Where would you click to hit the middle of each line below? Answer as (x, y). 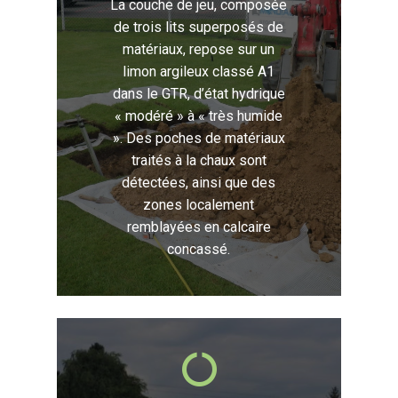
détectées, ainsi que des (199, 183)
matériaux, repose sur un (199, 50)
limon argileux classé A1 (199, 72)
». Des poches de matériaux (199, 139)
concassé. (199, 250)
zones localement (199, 205)
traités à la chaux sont (199, 161)
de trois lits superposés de (199, 28)
